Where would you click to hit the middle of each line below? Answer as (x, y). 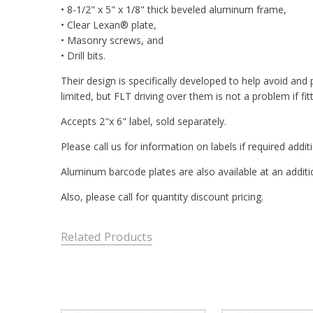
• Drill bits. (83, 55)
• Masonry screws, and (112, 40)
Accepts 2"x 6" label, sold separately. (145, 121)
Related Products (106, 237)
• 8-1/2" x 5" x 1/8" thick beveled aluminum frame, (173, 9)
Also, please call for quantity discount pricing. (162, 196)
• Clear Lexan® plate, (108, 24)
